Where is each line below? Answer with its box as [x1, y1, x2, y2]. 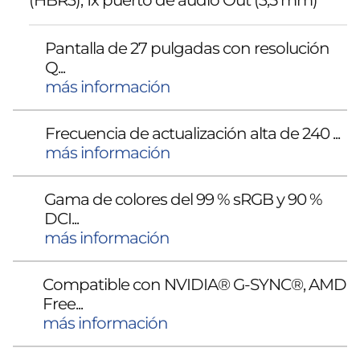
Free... [43, 293, 84, 313]
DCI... [44, 208, 80, 228]
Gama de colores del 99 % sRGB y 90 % [44, 189, 323, 209]
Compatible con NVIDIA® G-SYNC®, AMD [43, 274, 347, 294]
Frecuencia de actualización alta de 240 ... [45, 123, 340, 143]
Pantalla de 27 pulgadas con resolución [44, 38, 329, 58]
